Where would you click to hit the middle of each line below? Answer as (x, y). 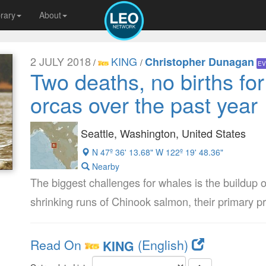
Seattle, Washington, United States (163, 133)
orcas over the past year (144, 104)
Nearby (104, 166)
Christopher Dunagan (199, 62)
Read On (56, 245)
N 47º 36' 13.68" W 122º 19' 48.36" (157, 152)
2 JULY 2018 (60, 61)
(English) (163, 245)
